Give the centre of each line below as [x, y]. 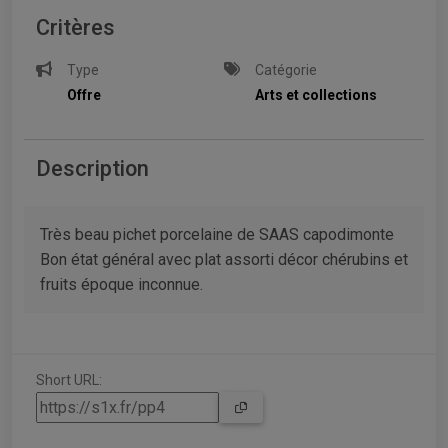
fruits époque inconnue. [121, 285]
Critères [75, 28]
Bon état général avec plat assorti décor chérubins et [224, 260]
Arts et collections [316, 95]
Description [92, 169]
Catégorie [286, 70]
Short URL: [69, 380]
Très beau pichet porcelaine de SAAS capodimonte [217, 235]
